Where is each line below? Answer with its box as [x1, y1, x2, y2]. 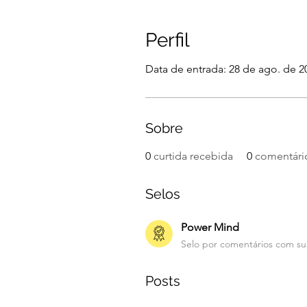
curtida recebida [153, 149, 233, 162]
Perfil [145, 28, 190, 51]
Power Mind [181, 220, 239, 234]
